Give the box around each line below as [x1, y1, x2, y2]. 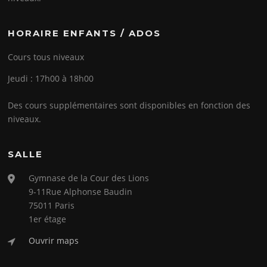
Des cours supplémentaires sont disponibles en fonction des [8, 100, 251, 111]
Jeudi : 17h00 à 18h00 [8, 73, 94, 85]
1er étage [29, 213, 67, 225]
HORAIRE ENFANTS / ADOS [8, 27, 162, 39]
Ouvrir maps [29, 235, 79, 247]
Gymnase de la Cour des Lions [29, 172, 150, 184]
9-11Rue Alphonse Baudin [29, 186, 133, 198]
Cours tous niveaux [8, 51, 85, 63]
